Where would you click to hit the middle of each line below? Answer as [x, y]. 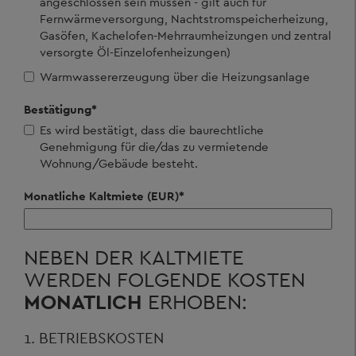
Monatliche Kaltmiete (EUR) [101, 196]
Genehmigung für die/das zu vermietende [154, 147]
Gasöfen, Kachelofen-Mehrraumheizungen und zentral [186, 35]
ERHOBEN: [195, 302]
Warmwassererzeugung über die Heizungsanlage [175, 77]
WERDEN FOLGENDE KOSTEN [164, 279]
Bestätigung [58, 109]
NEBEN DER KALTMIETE [134, 257]
